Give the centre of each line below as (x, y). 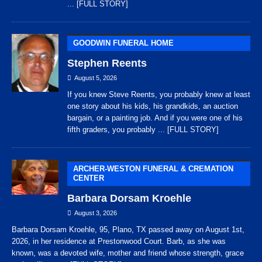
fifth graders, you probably (113, 130)
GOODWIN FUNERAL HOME (123, 43)
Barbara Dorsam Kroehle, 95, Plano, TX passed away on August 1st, (128, 230)
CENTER (89, 178)
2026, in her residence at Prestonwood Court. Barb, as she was (119, 242)
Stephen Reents (107, 63)
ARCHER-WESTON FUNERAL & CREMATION (153, 169)
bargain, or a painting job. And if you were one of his (155, 118)
